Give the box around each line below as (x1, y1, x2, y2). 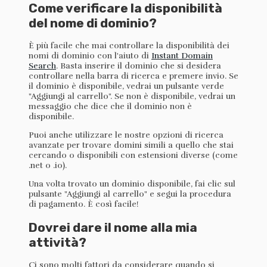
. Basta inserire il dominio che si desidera (56, 61, 221, 72)
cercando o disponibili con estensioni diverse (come (29, 150, 238, 161)
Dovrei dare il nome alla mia (29, 219, 197, 235)
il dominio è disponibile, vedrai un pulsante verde (29, 81, 224, 92)
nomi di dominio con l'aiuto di (29, 51, 151, 61)
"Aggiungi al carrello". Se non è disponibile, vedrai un (29, 91, 235, 102)
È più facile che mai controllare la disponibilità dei (29, 41, 229, 51)
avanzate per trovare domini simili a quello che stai (29, 140, 234, 151)
